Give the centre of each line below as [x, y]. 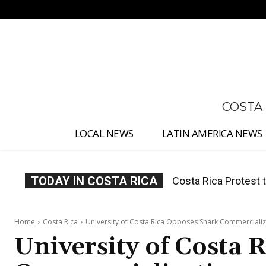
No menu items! [62, 10]
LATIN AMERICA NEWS [212, 134]
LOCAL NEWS [104, 134]
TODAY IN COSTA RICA [94, 181]
